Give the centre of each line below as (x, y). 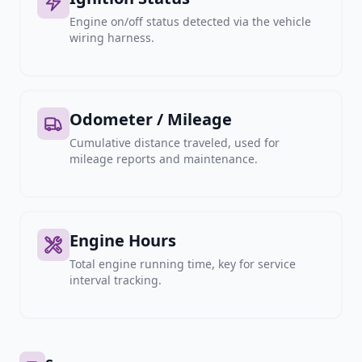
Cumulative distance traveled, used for (175, 143)
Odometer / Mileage (151, 119)
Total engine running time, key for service (183, 264)
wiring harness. (112, 38)
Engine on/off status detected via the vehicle (190, 21)
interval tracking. (116, 280)
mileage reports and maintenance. (164, 159)
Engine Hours (123, 240)
